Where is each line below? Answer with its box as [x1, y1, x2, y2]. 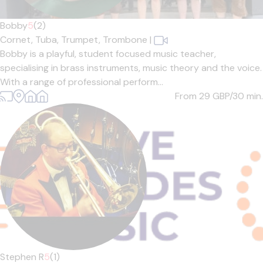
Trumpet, [61, 33, 103, 46]
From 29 [175, 90, 213, 102]
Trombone [103, 33, 147, 46]
